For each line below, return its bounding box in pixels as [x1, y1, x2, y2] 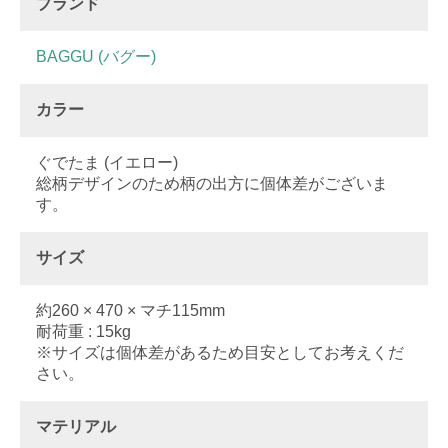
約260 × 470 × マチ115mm [36, 302, 225, 320]
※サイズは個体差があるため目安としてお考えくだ [36, 344, 404, 362]
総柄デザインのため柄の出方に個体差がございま [36, 175, 388, 193]
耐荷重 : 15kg [36, 323, 131, 341]
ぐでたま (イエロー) [36, 154, 178, 172]
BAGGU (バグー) [36, 48, 156, 66]
